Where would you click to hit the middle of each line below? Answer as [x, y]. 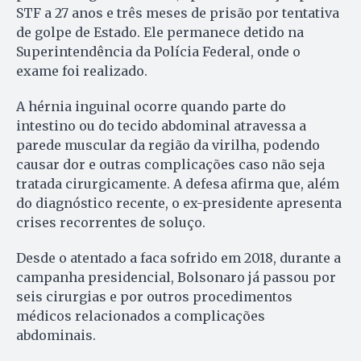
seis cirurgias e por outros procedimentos [154, 297]
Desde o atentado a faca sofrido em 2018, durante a [178, 258]
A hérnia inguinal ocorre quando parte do [151, 107]
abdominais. [56, 336]
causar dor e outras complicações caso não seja [170, 165]
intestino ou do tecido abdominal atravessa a [161, 126]
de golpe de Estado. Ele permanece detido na [160, 33]
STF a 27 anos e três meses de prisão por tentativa [178, 13]
